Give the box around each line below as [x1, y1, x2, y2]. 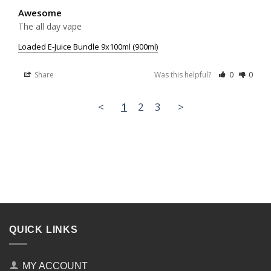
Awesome [18, 6, 62, 19]
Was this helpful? [154, 69, 214, 80]
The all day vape [18, 20, 82, 32]
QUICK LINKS [9, 224, 78, 235]
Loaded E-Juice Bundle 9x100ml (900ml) [18, 41, 158, 52]
